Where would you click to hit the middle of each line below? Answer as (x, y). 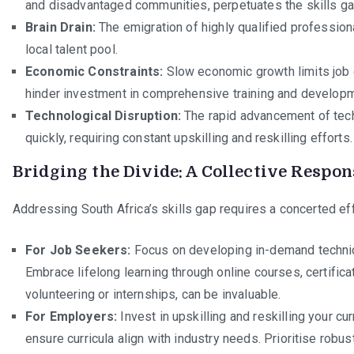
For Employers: (72, 316)
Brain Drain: (60, 27)
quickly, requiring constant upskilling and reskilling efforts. (189, 137)
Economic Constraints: (94, 71)
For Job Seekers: (78, 250)
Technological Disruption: (103, 115)
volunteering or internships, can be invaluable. (153, 294)
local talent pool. (72, 49)
